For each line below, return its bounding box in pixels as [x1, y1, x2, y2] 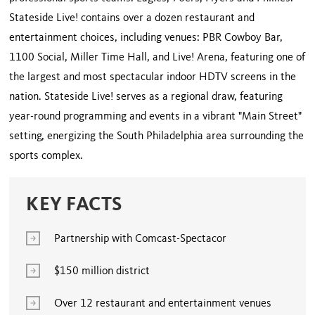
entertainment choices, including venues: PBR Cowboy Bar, [9, 32, 283, 44]
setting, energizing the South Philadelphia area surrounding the [9, 131, 304, 143]
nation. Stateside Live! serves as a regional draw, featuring [9, 91, 283, 103]
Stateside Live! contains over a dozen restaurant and [9, 13, 255, 25]
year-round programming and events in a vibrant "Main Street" [9, 111, 302, 123]
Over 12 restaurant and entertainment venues [54, 298, 272, 310]
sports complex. [9, 150, 84, 162]
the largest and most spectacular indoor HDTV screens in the [9, 72, 297, 84]
